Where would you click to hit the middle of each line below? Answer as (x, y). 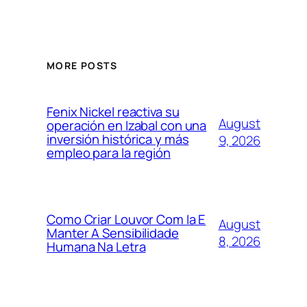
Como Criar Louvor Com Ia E (126, 220)
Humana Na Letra (96, 247)
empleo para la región (109, 153)
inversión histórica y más (118, 139)
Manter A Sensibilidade (113, 233)
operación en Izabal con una (127, 126)
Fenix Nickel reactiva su (113, 112)
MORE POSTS (82, 66)
